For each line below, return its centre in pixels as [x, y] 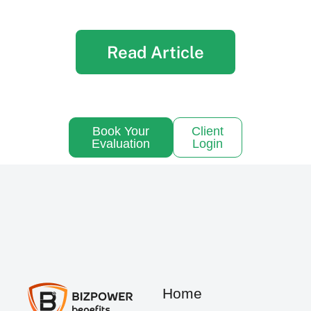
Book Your [121, 132]
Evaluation [121, 144]
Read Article [155, 52]
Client [208, 132]
